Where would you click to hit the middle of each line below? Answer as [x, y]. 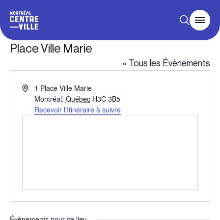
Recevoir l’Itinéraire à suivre [77, 110]
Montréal [48, 99]
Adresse [34, 87]
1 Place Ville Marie [63, 88]
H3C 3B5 [106, 99]
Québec [78, 99]
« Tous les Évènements [166, 63]
